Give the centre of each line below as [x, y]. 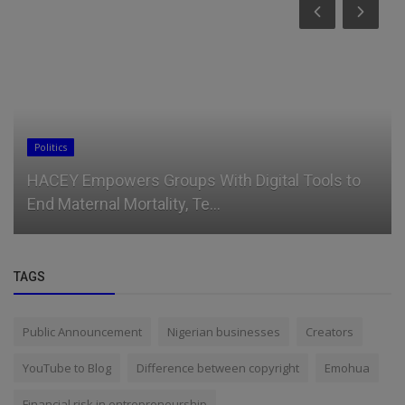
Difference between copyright [218, 367]
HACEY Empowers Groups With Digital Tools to [194, 180]
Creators [330, 331]
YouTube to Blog [67, 367]
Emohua [347, 367]
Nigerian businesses [224, 331]
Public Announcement [82, 331]
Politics [51, 147]
